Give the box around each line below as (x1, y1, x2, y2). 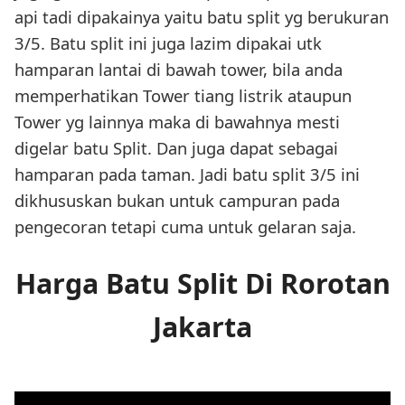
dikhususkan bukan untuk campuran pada (14, 188, 340, 212)
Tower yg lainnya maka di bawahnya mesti (14, 109, 340, 133)
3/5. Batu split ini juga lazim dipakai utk (14, 31, 322, 54)
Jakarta (153, 308, 252, 346)
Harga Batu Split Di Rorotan (14, 265, 391, 303)
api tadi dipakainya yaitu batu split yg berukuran (14, 5, 389, 28)
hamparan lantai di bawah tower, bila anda (14, 57, 343, 80)
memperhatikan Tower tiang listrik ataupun (14, 83, 352, 107)
